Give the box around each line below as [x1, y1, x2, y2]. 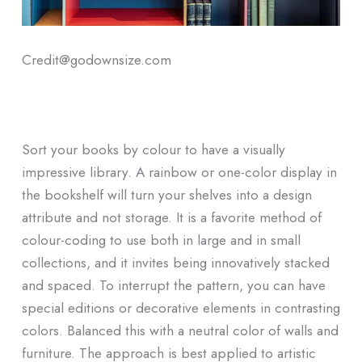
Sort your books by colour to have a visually [21, 139, 285, 160]
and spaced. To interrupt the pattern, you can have [21, 275, 326, 296]
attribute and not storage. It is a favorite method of [21, 207, 322, 228]
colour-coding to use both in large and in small [21, 229, 301, 250]
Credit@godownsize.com [21, 49, 171, 70]
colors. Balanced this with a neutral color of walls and [21, 320, 339, 341]
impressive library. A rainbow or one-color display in [21, 162, 337, 183]
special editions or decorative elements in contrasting [21, 297, 340, 318]
